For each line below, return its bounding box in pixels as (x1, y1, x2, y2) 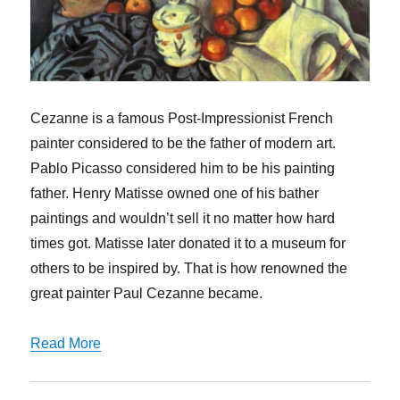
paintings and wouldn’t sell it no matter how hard (30, 211, 336, 227)
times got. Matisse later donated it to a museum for (30, 236, 346, 252)
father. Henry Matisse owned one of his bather (30, 186, 320, 202)
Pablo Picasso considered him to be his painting (30, 161, 336, 177)
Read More (30, 336, 102, 352)
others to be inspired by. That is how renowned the (30, 261, 348, 277)
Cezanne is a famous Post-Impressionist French (30, 111, 334, 127)
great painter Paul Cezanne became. (30, 286, 263, 302)
